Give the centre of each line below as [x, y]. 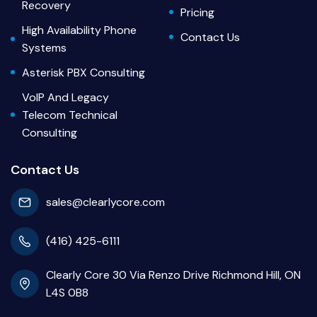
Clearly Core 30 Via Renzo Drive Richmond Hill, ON [173, 275]
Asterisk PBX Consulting [83, 72]
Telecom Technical [70, 115]
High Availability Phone [79, 30]
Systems [44, 47]
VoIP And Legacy [65, 97]
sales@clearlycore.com [105, 202]
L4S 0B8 [67, 292]
